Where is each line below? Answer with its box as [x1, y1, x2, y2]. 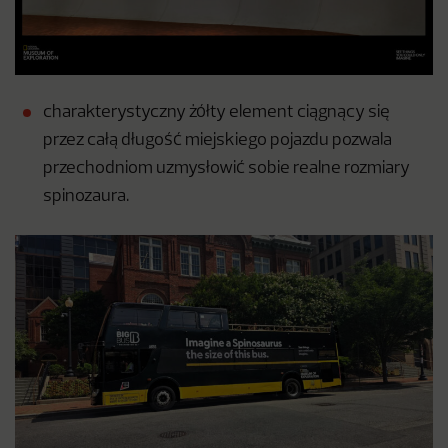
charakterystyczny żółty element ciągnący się [43, 104, 390, 122]
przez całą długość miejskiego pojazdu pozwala [43, 132, 392, 150]
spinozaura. [43, 188, 129, 206]
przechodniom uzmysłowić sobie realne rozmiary [43, 160, 410, 178]
